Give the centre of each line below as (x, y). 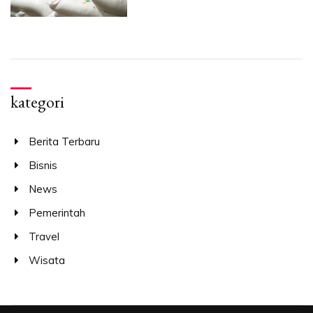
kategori (37, 102)
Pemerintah (57, 213)
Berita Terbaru (64, 142)
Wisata (46, 261)
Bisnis (43, 166)
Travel (44, 237)
